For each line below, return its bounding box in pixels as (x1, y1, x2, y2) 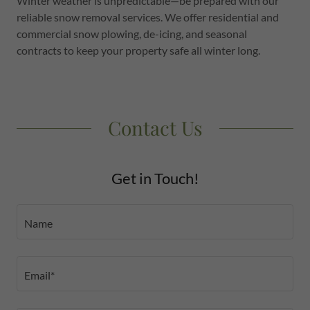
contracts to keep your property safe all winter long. (17, 44, 260, 57)
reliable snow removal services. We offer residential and (17, 10, 279, 24)
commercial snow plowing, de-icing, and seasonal (17, 27, 247, 40)
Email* (24, 268, 55, 282)
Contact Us (107, 115, 203, 140)
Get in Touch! (111, 169, 199, 188)
